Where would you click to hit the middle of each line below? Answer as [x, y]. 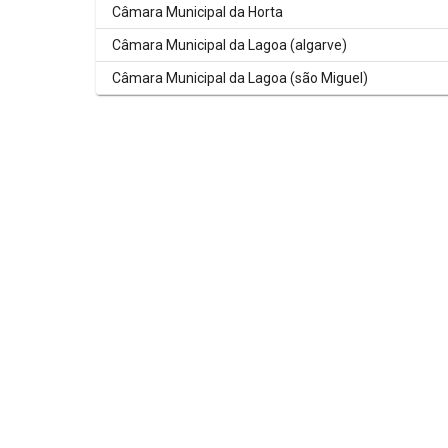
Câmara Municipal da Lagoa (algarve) [229, 45]
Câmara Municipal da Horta [197, 12]
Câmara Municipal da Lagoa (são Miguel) [240, 78]
